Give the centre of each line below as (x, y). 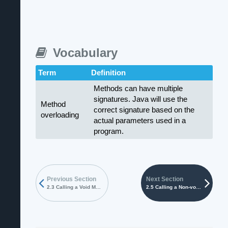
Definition (108, 73)
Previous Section (72, 179)
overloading (60, 115)
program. (109, 131)
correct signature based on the (144, 110)
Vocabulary (83, 53)
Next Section (165, 179)
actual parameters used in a (140, 120)
